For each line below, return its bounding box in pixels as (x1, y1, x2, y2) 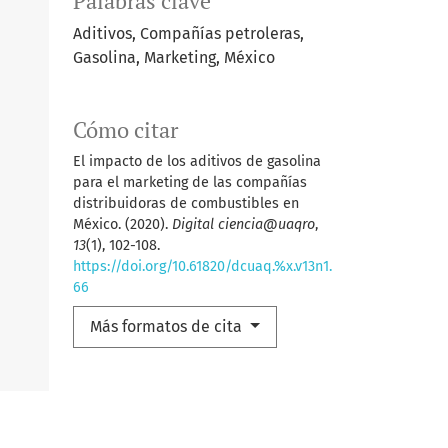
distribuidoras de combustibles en (73, 195, 299, 213)
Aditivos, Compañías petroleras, (73, 24, 304, 44)
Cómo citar (73, 116, 178, 145)
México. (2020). (73, 216, 172, 234)
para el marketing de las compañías (73, 174, 307, 192)
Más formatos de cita (90, 317, 246, 337)
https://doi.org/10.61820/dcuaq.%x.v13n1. (73, 258, 332, 276)
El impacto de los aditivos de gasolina (73, 153, 321, 171)
